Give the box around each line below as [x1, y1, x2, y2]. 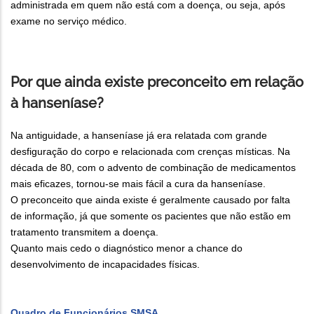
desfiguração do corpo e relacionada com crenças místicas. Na [11, 145, 290, 157]
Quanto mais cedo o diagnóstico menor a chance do [11, 242, 243, 254]
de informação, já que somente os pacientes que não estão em [11, 210, 291, 221]
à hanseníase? [11, 94, 104, 111]
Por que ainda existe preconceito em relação [11, 73, 303, 90]
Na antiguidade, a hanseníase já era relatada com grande [11, 129, 267, 141]
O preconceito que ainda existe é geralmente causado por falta [11, 193, 290, 205]
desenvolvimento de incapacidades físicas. [11, 258, 200, 270]
